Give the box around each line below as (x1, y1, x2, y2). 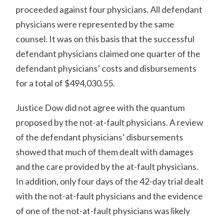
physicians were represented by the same (16, 19, 175, 29)
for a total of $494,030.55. (16, 78, 115, 88)
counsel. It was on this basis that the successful (16, 33, 195, 44)
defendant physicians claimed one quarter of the (16, 48, 201, 59)
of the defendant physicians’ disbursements (16, 132, 184, 142)
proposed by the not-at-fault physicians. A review (16, 117, 204, 128)
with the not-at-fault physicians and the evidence (16, 191, 203, 201)
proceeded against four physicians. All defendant (16, 4, 203, 15)
